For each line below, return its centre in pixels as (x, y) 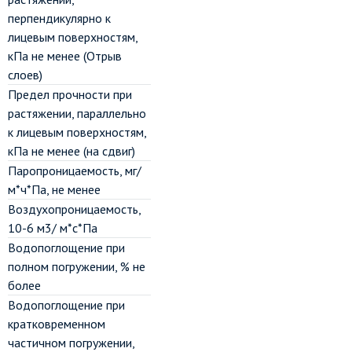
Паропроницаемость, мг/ (75, 170)
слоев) (25, 75)
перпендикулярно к (59, 18)
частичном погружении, (71, 343)
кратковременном (57, 324)
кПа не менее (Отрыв (65, 56)
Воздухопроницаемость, (74, 209)
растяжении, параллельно (77, 113)
